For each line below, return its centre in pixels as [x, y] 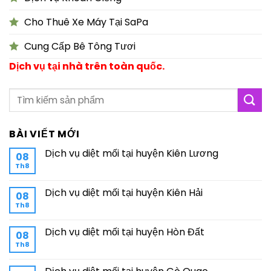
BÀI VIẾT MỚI [44, 134]
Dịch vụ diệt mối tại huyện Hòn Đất [125, 232]
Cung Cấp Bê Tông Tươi [80, 47]
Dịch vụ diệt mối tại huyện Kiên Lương [132, 154]
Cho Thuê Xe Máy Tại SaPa [86, 22]
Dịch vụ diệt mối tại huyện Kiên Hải [124, 193]
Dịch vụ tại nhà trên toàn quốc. [87, 67]
